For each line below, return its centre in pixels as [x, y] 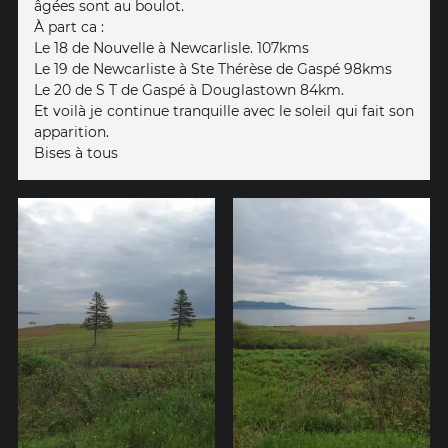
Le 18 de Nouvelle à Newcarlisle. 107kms [171, 48]
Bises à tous [76, 153]
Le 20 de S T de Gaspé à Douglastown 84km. [189, 90]
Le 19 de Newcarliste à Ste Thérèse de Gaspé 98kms [213, 69]
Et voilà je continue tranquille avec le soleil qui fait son [224, 111]
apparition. [71, 132]
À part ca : [69, 27]
